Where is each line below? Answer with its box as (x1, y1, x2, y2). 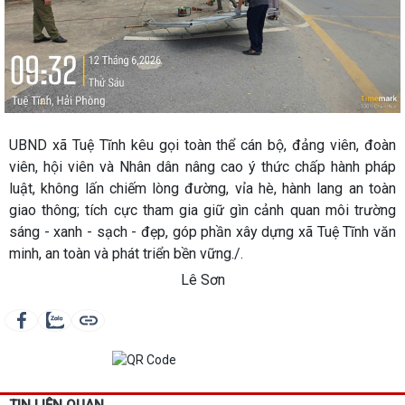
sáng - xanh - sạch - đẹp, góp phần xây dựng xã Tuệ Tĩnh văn (9, 222, 396, 240)
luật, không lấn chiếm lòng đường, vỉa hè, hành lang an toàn (9, 179, 396, 197)
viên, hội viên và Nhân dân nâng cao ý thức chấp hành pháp (9, 157, 396, 175)
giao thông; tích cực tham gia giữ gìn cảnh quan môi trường (9, 201, 396, 219)
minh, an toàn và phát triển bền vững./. (9, 244, 243, 262)
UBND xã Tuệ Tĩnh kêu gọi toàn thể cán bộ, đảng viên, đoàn (9, 136, 396, 154)
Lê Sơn (180, 270, 225, 288)
